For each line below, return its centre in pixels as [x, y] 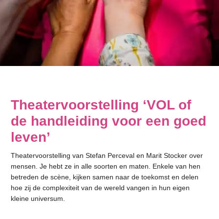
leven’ [31, 137]
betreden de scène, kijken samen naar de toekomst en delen [105, 177]
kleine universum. [38, 198]
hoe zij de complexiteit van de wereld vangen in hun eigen [100, 187]
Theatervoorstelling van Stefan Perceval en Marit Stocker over [107, 155]
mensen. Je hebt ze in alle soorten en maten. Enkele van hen [106, 166]
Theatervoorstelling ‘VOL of [101, 105]
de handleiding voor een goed [109, 121]
